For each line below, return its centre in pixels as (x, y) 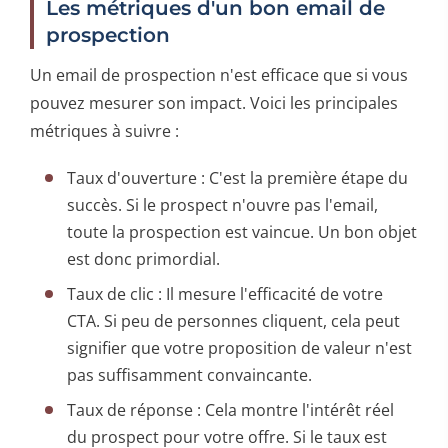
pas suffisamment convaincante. (190, 374)
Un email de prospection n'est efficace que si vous (219, 74)
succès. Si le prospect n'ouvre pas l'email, (223, 204)
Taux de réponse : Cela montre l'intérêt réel (231, 409)
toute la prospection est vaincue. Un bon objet (242, 231)
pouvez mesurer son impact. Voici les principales (214, 102)
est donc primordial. (144, 258)
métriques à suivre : (104, 130)
